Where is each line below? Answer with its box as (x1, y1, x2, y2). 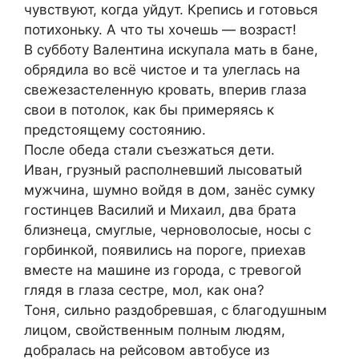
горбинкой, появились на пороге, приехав (24, 241, 306, 258)
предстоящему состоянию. (24, 121, 206, 138)
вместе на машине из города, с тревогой (24, 261, 301, 278)
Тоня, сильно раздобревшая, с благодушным (24, 301, 327, 318)
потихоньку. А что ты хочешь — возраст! (24, 21, 296, 38)
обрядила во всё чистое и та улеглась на (24, 61, 301, 78)
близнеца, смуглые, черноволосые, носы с (24, 221, 311, 238)
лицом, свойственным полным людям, (24, 321, 285, 338)
